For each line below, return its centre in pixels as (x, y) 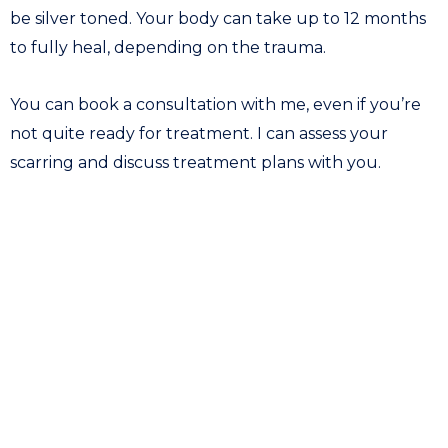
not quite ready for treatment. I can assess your (199, 134)
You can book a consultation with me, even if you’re (215, 105)
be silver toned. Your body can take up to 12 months (218, 19)
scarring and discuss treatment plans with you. (195, 163)
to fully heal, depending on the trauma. (172, 48)
